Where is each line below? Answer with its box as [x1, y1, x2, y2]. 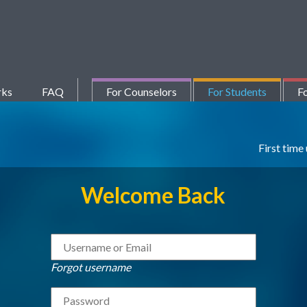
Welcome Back [81, 182, 226, 208]
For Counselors [106, 85, 177, 98]
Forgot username [50, 260, 131, 273]
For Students [207, 85, 267, 98]
